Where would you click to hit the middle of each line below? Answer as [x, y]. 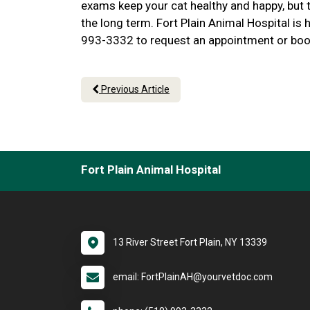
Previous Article [134, 89]
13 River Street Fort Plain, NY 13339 [190, 243]
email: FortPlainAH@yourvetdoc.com [193, 277]
